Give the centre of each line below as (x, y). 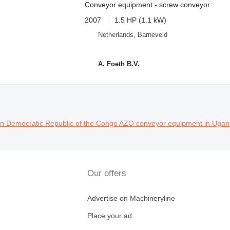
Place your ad (109, 216)
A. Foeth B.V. (119, 64)
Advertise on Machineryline (131, 198)
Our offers (107, 174)
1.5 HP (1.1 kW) (140, 20)
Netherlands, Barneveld (132, 34)
